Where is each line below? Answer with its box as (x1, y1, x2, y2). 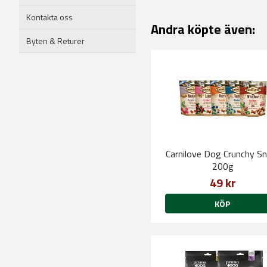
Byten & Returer (26, 34, 85, 47)
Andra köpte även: (151, 19, 255, 39)
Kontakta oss (26, 10, 73, 23)
